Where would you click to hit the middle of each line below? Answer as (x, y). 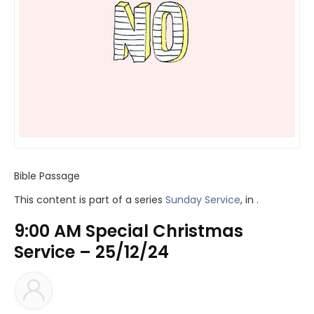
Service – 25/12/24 (91, 252)
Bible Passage (47, 176)
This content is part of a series (90, 200)
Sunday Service (203, 200)
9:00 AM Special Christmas (129, 231)
